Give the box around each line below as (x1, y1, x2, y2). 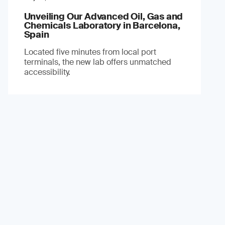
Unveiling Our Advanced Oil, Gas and (24, 10, 183, 23)
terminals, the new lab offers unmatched (24, 56, 171, 67)
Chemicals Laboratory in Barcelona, (24, 19, 180, 32)
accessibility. (24, 66, 70, 77)
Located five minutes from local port (24, 46, 156, 57)
